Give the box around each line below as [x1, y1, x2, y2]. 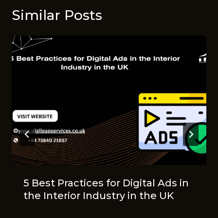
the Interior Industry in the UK [23, 190, 174, 202]
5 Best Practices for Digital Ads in [23, 177, 189, 189]
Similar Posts [12, 6, 102, 23]
